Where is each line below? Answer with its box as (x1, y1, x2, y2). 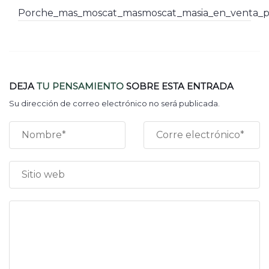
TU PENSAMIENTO (37, 80, 124, 92)
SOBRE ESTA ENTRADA (124, 80, 234, 92)
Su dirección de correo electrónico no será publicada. (9, 98, 220, 108)
